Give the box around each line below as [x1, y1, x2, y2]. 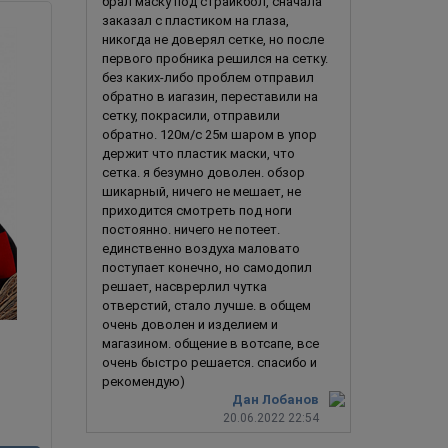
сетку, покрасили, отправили [102, 107, 280, 123]
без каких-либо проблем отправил [102, 69, 314, 85]
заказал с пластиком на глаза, [102, 12, 289, 28]
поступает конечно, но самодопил [102, 259, 312, 275]
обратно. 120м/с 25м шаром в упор [102, 126, 317, 142]
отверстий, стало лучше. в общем [102, 297, 311, 313]
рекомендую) [102, 373, 185, 389]
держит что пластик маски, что [102, 145, 295, 161]
